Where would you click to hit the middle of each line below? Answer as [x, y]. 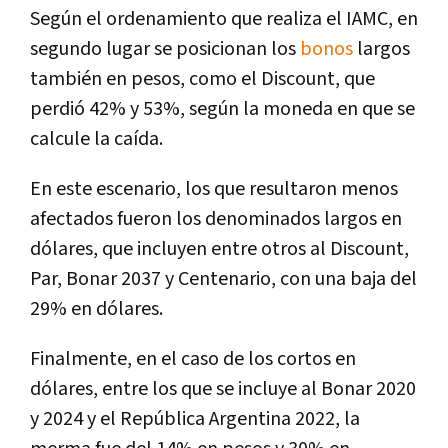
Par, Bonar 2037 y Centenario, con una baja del [223, 278]
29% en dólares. [96, 308]
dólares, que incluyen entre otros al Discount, [219, 248]
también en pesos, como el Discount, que [202, 78]
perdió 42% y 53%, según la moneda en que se [222, 108]
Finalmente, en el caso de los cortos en [193, 358]
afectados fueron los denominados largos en [216, 218]
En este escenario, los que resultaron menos [214, 188]
